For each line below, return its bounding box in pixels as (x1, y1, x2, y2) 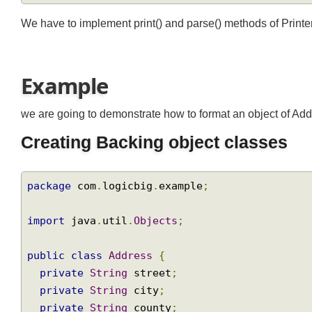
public (28, 266, 68, 279)
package (28, 194, 74, 208)
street (131, 284, 177, 297)
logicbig (105, 194, 157, 208)
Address (111, 266, 157, 279)
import (28, 230, 68, 244)
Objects (138, 230, 184, 244)
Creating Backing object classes (22, 146, 297, 166)
